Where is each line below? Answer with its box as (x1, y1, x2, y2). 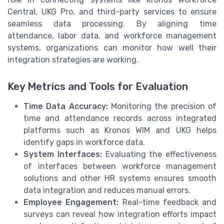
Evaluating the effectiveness (101, 149, 216, 159)
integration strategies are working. (7, 54, 138, 64)
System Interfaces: (23, 149, 102, 159)
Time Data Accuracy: (23, 101, 108, 111)
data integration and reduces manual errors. (23, 185, 190, 195)
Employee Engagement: (23, 197, 119, 207)
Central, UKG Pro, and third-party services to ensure (7, 6, 216, 16)
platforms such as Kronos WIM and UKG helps (23, 125, 216, 135)
